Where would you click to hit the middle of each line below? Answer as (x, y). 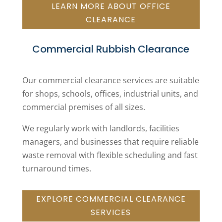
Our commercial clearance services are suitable (111, 80)
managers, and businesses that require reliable (110, 141)
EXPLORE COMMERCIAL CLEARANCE (111, 199)
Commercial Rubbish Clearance (111, 49)
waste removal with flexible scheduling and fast (110, 155)
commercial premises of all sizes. (83, 107)
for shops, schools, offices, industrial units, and (110, 93)
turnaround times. (56, 168)
